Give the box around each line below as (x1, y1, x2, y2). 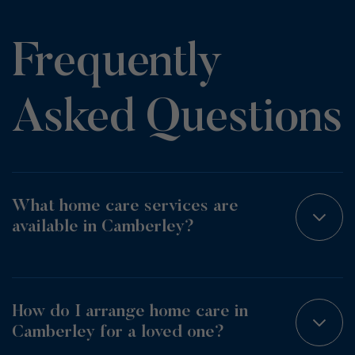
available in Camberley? (12, 219, 194, 237)
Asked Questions (12, 97, 343, 144)
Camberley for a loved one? (12, 324, 224, 342)
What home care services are (12, 198, 239, 216)
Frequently (12, 41, 223, 89)
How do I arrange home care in (12, 303, 248, 322)
